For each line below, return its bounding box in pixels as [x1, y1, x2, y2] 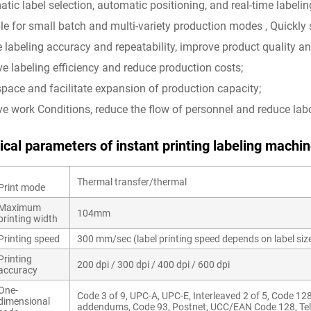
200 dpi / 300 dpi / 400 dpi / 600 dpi [77, 259, 230, 270]
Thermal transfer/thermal [77, 176, 187, 187]
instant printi [116, 137, 194, 154]
